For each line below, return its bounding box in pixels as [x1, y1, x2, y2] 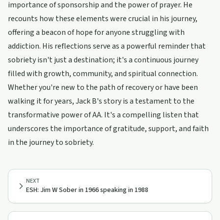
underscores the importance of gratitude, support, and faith [8, 123, 209, 134]
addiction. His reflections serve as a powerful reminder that [8, 41, 206, 52]
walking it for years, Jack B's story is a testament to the [8, 96, 194, 107]
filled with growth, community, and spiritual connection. [8, 68, 198, 79]
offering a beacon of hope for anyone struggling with [8, 27, 185, 38]
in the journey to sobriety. [8, 137, 94, 148]
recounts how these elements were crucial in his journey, [8, 13, 197, 24]
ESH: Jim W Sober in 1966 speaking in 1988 [26, 185, 148, 195]
